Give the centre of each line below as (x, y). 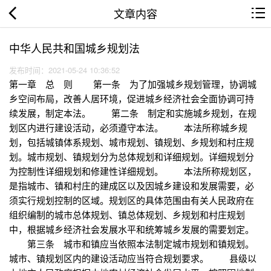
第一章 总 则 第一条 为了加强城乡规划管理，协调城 (133, 84)
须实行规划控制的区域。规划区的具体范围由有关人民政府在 (132, 200)
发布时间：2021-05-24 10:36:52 (67, 70)
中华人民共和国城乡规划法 (74, 48)
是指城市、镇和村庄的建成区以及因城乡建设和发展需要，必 (132, 186)
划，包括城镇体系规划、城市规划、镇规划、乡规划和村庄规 (132, 142)
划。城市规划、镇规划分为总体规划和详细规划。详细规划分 (132, 157)
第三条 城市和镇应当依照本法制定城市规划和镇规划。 (132, 244)
